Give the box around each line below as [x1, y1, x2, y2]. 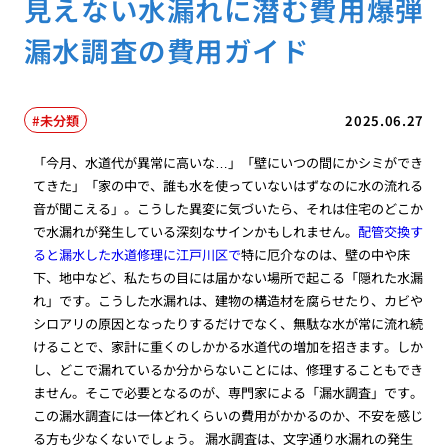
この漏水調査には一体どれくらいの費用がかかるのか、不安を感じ [33, 405, 424, 425]
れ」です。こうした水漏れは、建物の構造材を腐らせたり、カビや [33, 290, 424, 310]
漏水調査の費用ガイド [23, 30, 310, 71]
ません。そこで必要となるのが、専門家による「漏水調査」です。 [33, 382, 424, 402]
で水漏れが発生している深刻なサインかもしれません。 [33, 221, 359, 241]
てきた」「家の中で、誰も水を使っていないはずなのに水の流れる [33, 175, 424, 195]
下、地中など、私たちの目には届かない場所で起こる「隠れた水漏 [33, 267, 424, 287]
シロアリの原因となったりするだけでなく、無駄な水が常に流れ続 [33, 313, 424, 333]
